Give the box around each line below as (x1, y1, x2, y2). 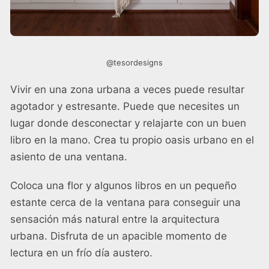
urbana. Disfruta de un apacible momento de (10, 230, 227, 242)
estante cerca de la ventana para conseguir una (10, 196, 241, 208)
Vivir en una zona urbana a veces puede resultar (10, 83, 244, 95)
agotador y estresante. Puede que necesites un (10, 100, 240, 112)
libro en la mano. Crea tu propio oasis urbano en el (10, 134, 254, 146)
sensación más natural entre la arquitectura (10, 213, 220, 225)
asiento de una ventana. (10, 151, 127, 163)
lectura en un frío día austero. (10, 247, 153, 259)
